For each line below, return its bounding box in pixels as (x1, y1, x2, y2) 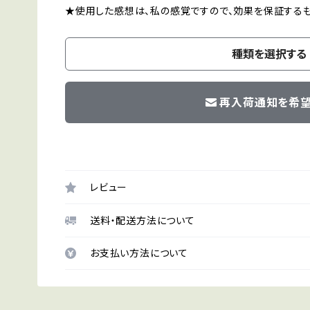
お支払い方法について (90, 247, 188, 260)
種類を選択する (232, 47, 307, 62)
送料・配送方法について (90, 214, 195, 227)
